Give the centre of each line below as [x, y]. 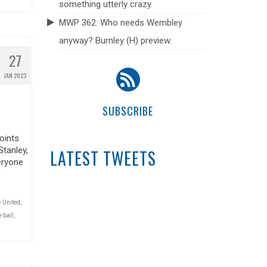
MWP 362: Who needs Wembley [120, 23]
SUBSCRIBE [128, 111]
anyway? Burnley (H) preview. [115, 41]
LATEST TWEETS [103, 158]
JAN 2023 [15, 75]
